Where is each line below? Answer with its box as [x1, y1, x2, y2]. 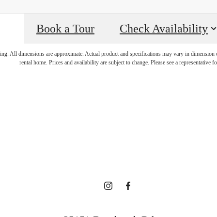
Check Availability [120, 22, 208, 35]
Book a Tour [36, 22, 94, 35]
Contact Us [84, 197, 133, 209]
